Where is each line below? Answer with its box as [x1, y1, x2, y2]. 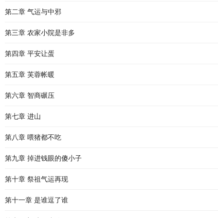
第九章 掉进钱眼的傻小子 [5, 154, 82, 162]
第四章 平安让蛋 [5, 50, 54, 57]
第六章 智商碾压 [5, 91, 54, 99]
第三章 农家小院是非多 [5, 29, 75, 36]
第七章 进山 [5, 112, 41, 120]
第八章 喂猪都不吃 [5, 133, 61, 141]
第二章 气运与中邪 [5, 8, 61, 16]
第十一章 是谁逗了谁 [5, 196, 68, 204]
